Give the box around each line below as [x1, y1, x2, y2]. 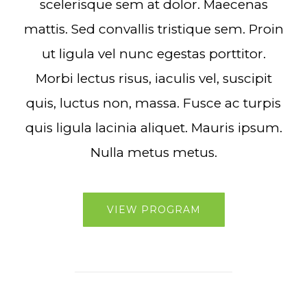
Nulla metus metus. [90, 144, 217, 160]
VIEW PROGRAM [106, 203, 201, 216]
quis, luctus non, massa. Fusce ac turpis [26, 95, 281, 111]
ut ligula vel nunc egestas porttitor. [41, 45, 266, 62]
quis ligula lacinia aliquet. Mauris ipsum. [25, 119, 282, 136]
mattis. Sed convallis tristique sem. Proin [23, 21, 284, 37]
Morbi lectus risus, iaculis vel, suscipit [35, 70, 272, 86]
